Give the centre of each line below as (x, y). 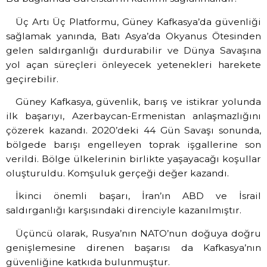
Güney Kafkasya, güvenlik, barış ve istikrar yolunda (138, 101)
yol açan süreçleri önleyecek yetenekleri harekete (133, 64)
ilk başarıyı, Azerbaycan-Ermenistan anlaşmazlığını (133, 116)
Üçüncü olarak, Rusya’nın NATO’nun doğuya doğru (138, 233)
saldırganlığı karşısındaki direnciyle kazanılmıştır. (125, 210)
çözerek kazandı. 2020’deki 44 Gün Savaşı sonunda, (133, 130)
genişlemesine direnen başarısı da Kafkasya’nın (133, 247)
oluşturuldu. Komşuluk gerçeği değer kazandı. (120, 173)
